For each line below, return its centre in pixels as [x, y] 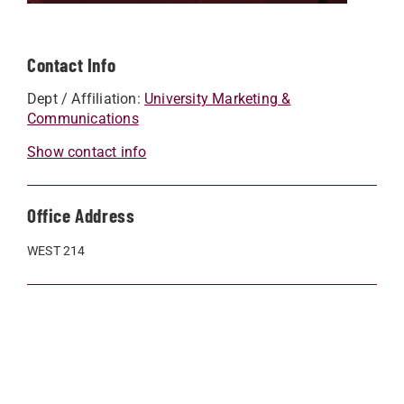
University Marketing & [218, 98]
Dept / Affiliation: [86, 98]
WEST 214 [56, 250]
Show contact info [87, 151]
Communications [83, 118]
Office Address [81, 215]
